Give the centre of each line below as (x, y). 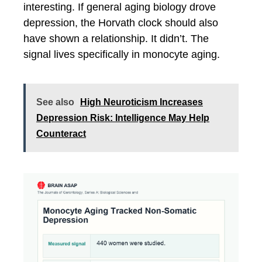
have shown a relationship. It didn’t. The (116, 39)
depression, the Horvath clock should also (121, 23)
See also (55, 102)
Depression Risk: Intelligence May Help (123, 118)
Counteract (61, 134)
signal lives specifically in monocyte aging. (122, 55)
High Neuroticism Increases (142, 102)
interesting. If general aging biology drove (120, 7)
